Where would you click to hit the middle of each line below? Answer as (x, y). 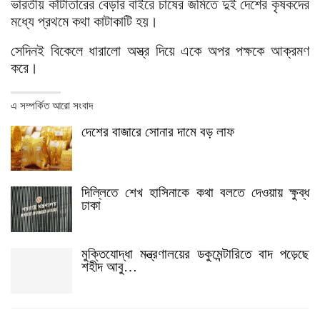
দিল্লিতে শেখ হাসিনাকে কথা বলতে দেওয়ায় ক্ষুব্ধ (195, 193)
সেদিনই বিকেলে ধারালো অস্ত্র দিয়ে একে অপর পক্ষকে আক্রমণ (160, 50)
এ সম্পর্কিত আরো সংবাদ (52, 105)
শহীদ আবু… (109, 267)
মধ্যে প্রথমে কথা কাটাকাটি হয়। (84, 21)
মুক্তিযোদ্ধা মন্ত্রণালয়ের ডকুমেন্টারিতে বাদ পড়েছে (195, 254)
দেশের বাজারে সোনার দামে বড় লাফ (158, 131)
